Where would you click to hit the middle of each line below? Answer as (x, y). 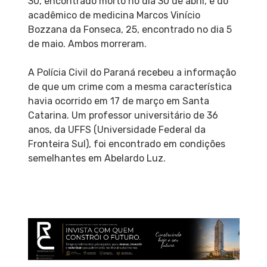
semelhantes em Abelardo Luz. (97, 158)
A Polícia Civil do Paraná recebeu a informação (132, 72)
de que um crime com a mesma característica (130, 86)
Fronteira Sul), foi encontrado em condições (126, 144)
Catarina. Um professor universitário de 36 (123, 115)
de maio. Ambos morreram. (87, 44)
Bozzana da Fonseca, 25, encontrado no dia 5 (130, 29)
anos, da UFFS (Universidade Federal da (117, 129)
